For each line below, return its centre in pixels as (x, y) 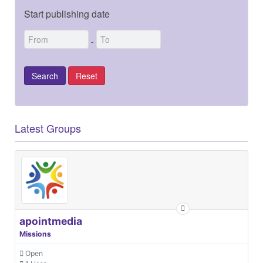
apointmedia (51, 221)
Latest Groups (48, 128)
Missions (35, 234)
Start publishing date (67, 14)
